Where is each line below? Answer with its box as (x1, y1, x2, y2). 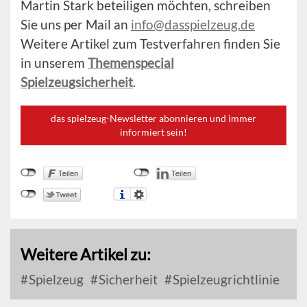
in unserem (21, 55, 88, 71)
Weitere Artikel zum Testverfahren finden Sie (21, 36, 280, 52)
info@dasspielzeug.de (131, 16, 255, 33)
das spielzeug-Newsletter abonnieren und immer (51, 112, 256, 125)
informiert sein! (120, 126, 187, 138)
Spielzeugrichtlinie (170, 271, 280, 288)
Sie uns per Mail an (21, 16, 131, 33)
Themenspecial (88, 55, 174, 71)
